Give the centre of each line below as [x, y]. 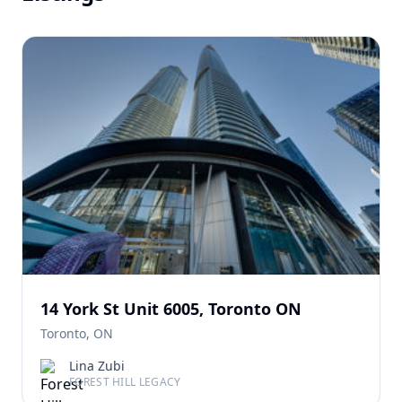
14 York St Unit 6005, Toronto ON [171, 309]
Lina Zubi [97, 366]
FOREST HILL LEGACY [125, 382]
